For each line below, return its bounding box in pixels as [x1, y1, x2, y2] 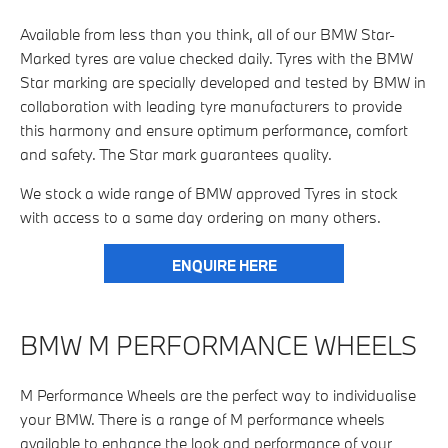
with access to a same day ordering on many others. [20, 207, 381, 228]
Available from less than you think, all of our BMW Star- [20, 24, 395, 45]
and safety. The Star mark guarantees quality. [20, 144, 332, 165]
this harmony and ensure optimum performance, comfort [20, 120, 408, 141]
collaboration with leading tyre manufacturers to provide [20, 96, 402, 117]
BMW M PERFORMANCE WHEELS [20, 328, 417, 363]
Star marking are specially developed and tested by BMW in [20, 72, 426, 93]
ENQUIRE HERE [171, 256, 277, 276]
